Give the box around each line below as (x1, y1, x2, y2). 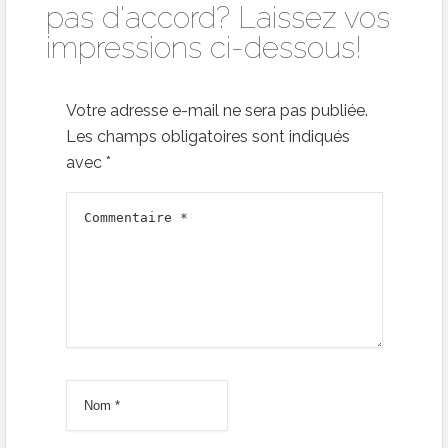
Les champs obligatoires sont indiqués (66, 126, 350, 146)
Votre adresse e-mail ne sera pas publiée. (66, 100, 368, 120)
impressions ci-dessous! (46, 29, 362, 65)
